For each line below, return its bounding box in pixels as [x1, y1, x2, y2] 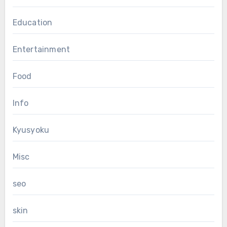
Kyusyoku [12, 125, 50, 135]
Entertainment [12, 45, 70, 55]
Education [12, 18, 53, 28]
